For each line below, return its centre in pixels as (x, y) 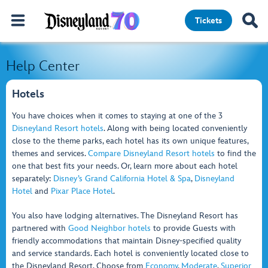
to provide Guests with (193, 228)
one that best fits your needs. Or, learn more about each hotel (125, 166)
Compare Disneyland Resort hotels (151, 153)
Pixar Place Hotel (82, 191)
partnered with (40, 228)
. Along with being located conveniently (175, 128)
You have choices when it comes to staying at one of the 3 (117, 116)
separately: (33, 179)
